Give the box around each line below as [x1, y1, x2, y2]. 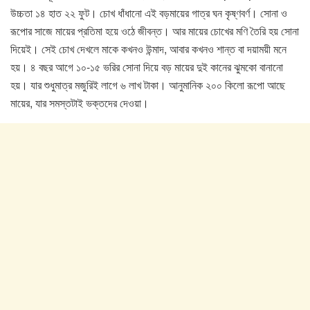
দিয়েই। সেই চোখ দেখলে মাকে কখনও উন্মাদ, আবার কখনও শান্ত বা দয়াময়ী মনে [10, 41, 286, 57]
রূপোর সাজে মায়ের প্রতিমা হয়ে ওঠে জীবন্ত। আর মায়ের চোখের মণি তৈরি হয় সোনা [10, 23, 299, 39]
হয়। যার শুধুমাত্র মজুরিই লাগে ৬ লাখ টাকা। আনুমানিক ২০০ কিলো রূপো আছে [10, 77, 285, 93]
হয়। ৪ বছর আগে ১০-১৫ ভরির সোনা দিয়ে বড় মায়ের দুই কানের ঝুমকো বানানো [10, 59, 283, 75]
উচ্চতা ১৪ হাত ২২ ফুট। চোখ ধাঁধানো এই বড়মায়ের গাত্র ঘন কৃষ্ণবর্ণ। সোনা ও [10, 5, 287, 21]
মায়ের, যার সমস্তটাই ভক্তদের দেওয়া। [10, 95, 149, 111]
